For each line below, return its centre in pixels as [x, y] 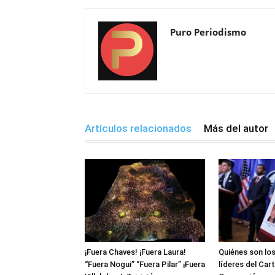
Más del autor [236, 128]
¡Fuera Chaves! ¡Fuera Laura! [135, 252]
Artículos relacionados [138, 128]
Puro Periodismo [208, 32]
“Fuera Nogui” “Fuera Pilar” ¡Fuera [145, 264]
